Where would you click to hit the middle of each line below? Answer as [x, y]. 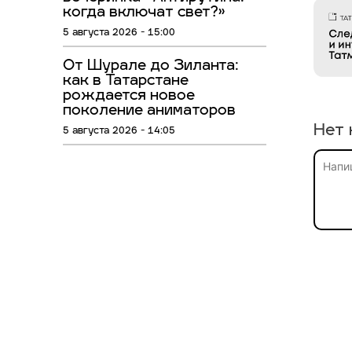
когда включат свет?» [144, 13]
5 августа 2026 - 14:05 [119, 132]
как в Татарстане [126, 82]
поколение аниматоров [149, 112]
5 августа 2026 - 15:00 [119, 33]
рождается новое [129, 97]
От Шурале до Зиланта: [151, 67]
